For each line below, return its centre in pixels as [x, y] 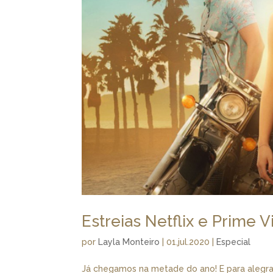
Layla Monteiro [129, 242]
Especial [234, 242]
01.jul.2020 [188, 242]
